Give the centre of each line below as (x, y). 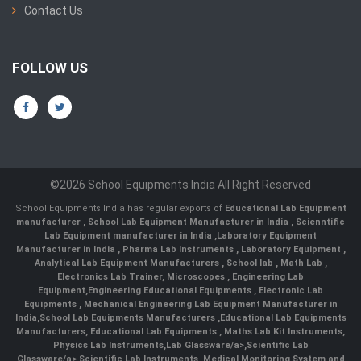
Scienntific (320, 222)
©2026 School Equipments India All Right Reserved (180, 185)
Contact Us (54, 11)
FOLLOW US (50, 68)
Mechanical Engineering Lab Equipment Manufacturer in (209, 305)
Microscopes (197, 277)
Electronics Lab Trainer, (112, 277)
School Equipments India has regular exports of (120, 209)
